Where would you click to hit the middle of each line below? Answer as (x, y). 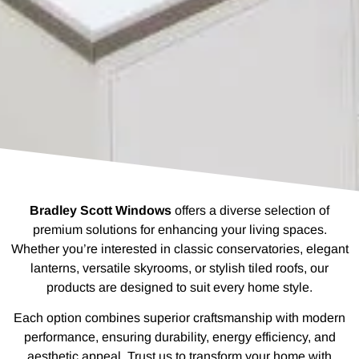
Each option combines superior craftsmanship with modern (179, 318)
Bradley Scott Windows (101, 210)
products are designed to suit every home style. (179, 287)
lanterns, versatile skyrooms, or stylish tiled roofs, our (179, 268)
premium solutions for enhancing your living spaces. (179, 229)
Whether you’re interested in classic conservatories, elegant (179, 248)
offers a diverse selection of (250, 210)
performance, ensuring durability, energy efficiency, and (179, 337)
